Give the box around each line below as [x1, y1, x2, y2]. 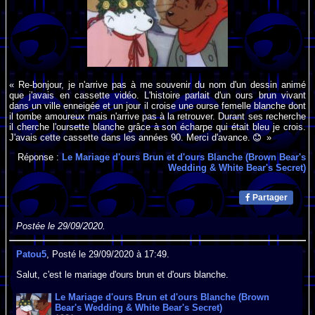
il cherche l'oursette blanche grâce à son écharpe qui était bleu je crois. [9, 121, 306, 132]
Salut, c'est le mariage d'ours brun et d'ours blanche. [16, 269, 229, 280]
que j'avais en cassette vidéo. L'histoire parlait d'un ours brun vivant [9, 89, 306, 101]
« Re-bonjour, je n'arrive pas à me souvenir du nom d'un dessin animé [9, 79, 306, 90]
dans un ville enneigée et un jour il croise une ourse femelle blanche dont [9, 100, 306, 111]
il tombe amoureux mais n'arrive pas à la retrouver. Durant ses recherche [9, 110, 306, 122]
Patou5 [16, 249, 47, 260]
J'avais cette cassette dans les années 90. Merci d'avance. [9, 131, 254, 143]
